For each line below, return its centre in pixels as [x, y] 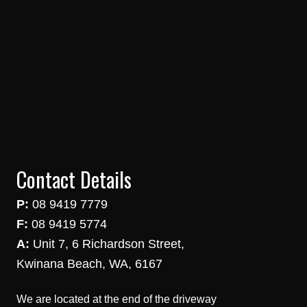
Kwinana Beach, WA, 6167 [89, 264]
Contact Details [74, 180]
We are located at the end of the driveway [116, 299]
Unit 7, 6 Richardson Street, [107, 244]
